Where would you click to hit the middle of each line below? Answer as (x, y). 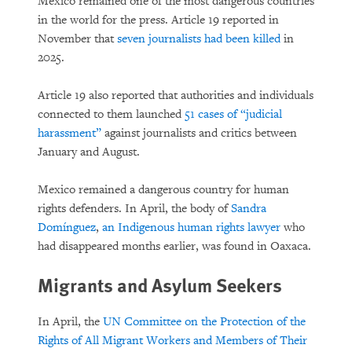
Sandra (249, 209)
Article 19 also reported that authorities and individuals (176, 95)
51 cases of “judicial (233, 114)
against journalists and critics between (199, 133)
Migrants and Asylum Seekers (160, 284)
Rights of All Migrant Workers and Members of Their (172, 341)
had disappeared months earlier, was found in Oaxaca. (174, 246)
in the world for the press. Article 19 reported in (158, 20)
